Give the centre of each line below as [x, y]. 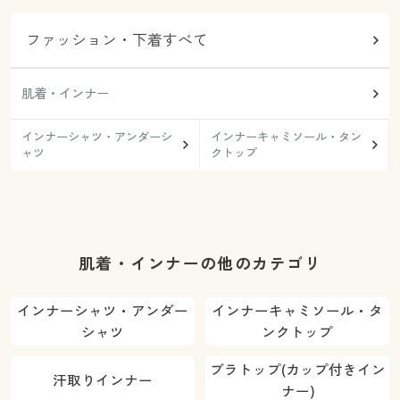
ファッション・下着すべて [117, 40]
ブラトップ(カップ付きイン [297, 370]
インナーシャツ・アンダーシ [96, 137]
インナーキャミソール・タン [286, 137]
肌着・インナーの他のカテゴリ [200, 263]
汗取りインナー [102, 381]
